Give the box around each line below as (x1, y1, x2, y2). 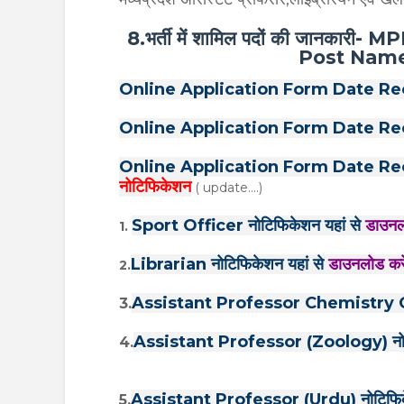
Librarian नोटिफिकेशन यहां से (131, 254, 328, 275)
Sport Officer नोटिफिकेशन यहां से (132, 216, 365, 236)
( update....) (191, 179, 262, 197)
